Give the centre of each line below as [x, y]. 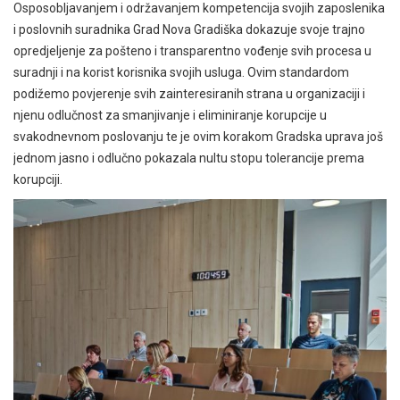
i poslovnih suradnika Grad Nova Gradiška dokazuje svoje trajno [189, 30]
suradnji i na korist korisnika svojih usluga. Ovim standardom [181, 73]
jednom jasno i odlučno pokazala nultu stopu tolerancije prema [189, 158]
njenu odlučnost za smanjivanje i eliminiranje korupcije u [170, 116]
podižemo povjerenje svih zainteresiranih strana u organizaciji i [189, 94]
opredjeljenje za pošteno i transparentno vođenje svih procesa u [192, 51]
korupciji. [39, 180]
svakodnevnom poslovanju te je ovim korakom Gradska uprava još [198, 137]
